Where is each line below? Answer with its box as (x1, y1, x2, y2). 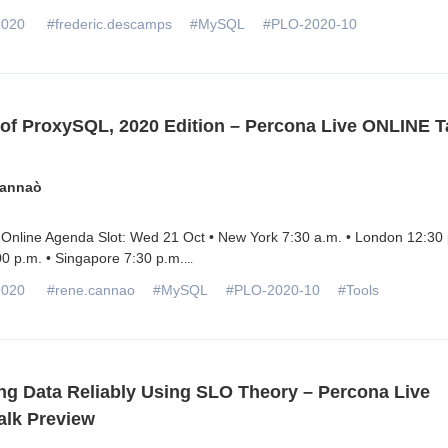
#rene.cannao (46, 281, 135, 298)
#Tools (337, 281, 379, 298)
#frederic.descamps (46, 15, 172, 32)
